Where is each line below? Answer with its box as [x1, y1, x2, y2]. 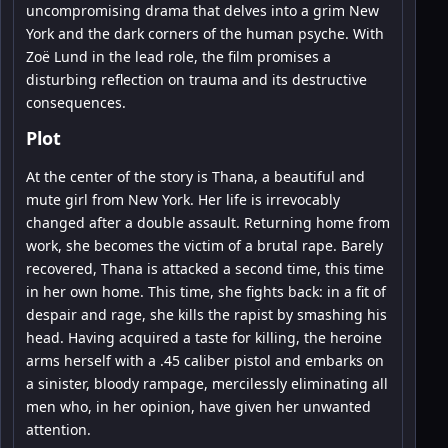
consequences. [26, 92, 126, 112]
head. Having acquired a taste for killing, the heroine [26, 327, 382, 347]
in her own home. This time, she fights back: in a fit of [26, 281, 386, 301]
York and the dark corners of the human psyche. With [26, 23, 384, 43]
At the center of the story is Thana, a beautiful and [26, 166, 365, 186]
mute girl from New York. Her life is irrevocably [26, 189, 340, 209]
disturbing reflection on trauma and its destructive [26, 69, 367, 89]
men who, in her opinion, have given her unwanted [26, 396, 371, 416]
